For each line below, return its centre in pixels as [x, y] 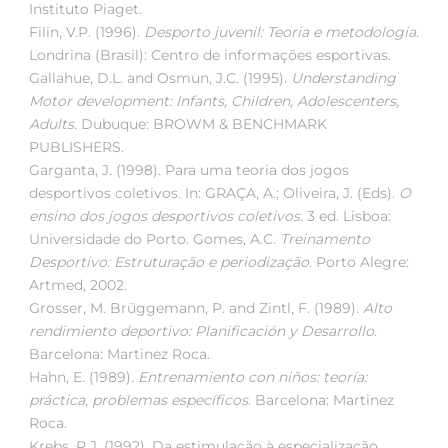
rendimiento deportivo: [112, 331]
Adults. [53, 124]
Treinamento [325, 239]
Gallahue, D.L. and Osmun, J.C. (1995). [160, 78]
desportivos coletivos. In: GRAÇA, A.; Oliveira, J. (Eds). [214, 193]
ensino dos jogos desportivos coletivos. [166, 216]
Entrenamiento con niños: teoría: [252, 377]
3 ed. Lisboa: [347, 216]
